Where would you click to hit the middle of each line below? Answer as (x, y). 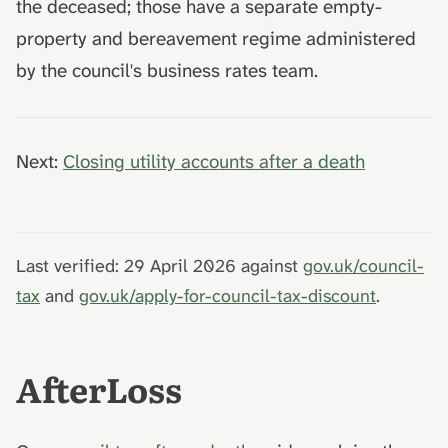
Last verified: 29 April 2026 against (159, 266)
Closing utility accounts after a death (214, 162)
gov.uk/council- (363, 266)
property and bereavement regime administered (216, 39)
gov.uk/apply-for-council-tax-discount (227, 296)
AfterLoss (99, 388)
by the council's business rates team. (167, 71)
